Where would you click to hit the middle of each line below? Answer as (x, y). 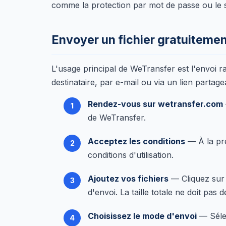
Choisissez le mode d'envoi (142, 216)
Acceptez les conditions (136, 141)
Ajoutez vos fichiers (128, 179)
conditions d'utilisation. (131, 155)
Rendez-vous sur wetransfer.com (155, 104)
